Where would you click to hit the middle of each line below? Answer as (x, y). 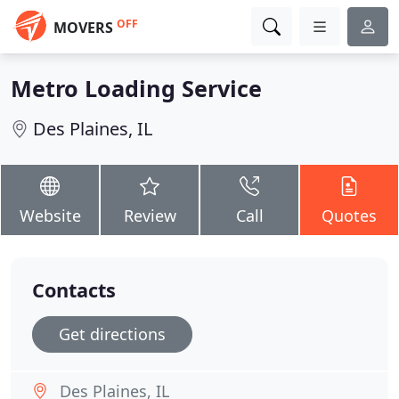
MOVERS (83, 28)
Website (50, 216)
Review (150, 216)
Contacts (74, 290)
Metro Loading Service (136, 88)
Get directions (112, 334)
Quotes (349, 216)
